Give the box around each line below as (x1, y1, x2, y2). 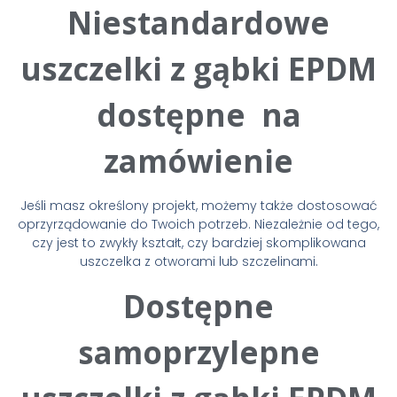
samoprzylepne (77, 331, 320, 373)
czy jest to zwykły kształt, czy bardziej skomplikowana (31, 233, 366, 252)
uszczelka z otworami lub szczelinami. (79, 252, 318, 270)
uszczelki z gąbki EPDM (20, 47, 377, 90)
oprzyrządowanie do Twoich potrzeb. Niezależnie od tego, (18, 214, 379, 233)
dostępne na (96, 93, 301, 136)
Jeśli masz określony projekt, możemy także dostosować (19, 196, 378, 214)
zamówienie (104, 139, 293, 182)
